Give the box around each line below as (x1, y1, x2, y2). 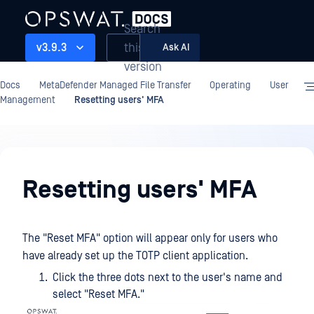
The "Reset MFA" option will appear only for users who (22, 232, 278, 245)
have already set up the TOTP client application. (22, 250, 248, 262)
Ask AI (162, 41, 190, 53)
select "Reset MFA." (53, 288, 144, 301)
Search (124, 21, 161, 36)
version (124, 59, 162, 74)
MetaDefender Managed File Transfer (39, 80, 191, 91)
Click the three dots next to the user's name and (53, 271, 282, 284)
